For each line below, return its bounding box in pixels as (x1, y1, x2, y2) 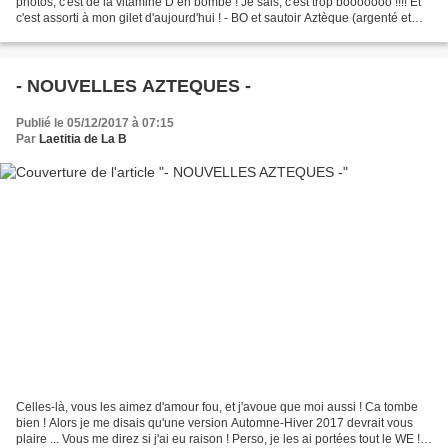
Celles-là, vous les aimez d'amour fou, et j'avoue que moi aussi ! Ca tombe (16, 399, 418, 414)
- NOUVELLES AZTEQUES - (16, 76, 251, 97)
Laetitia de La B (39, 132, 127, 147)
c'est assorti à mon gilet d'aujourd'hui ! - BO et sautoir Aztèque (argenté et (16, 11, 411, 26)
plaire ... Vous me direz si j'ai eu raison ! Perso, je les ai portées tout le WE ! (16, 431, 420, 446)
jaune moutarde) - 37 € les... (16, 27, 168, 42)
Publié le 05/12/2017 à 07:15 (16, 116, 174, 131)
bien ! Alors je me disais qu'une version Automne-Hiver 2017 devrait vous (16, 415, 413, 430)
